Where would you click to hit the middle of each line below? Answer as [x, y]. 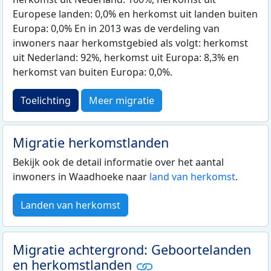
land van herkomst [192, 176]
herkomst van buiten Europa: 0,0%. [93, 72]
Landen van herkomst [70, 205]
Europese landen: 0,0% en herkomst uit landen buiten [135, 14]
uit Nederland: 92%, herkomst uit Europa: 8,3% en [126, 57]
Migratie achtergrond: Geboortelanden [132, 249]
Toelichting [46, 100]
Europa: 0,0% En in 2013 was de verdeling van [116, 28]
